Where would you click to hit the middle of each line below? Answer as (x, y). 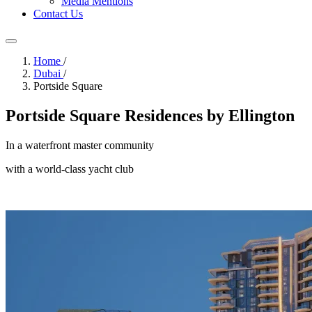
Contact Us (58, 14)
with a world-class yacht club (70, 169)
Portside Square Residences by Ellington (150, 115)
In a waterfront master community (80, 145)
